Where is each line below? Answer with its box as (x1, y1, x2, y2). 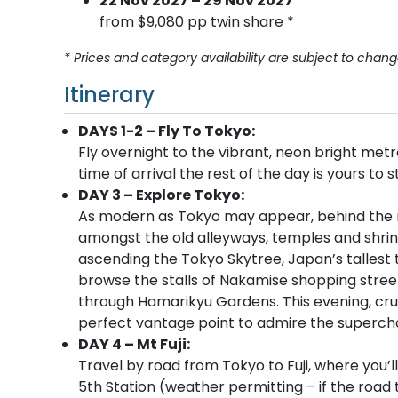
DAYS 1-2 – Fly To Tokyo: (78, 120, 255, 141)
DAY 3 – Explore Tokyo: (78, 184, 244, 205)
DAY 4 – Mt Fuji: (78, 333, 190, 354)
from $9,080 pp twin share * (99, 11, 294, 32)
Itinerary (64, 79, 155, 109)
